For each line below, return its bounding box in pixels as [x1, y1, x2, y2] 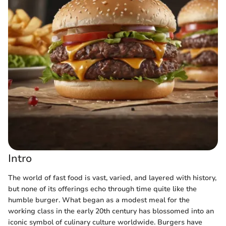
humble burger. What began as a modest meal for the [8, 195, 190, 205]
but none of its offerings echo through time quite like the [8, 184, 197, 194]
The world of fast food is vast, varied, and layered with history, [8, 173, 216, 183]
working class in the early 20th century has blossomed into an [8, 206, 214, 216]
